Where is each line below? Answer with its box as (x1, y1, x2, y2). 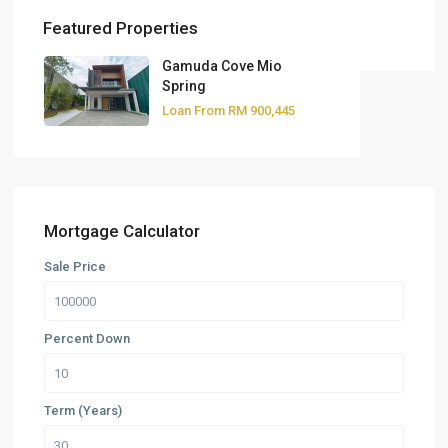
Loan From (162, 103, 226, 119)
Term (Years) (44, 403, 123, 419)
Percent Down (44, 331, 131, 347)
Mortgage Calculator (44, 221, 201, 242)
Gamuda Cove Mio (162, 58, 283, 75)
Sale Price (44, 259, 107, 275)
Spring (162, 78, 207, 95)
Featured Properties (43, 18, 199, 39)
